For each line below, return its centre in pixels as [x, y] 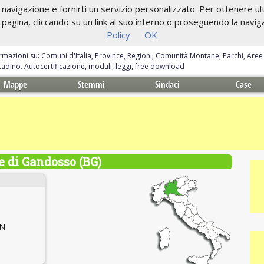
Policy [118, 35]
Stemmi [92, 84]
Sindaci [168, 84]
